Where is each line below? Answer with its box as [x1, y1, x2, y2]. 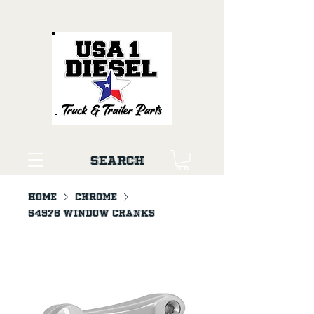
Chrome [75, 191, 117, 202]
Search [90, 153, 144, 168]
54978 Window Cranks [28, 207, 155, 218]
